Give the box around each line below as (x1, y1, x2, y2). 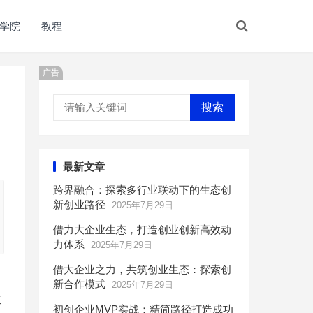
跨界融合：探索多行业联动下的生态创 (53, 184, 231, 196)
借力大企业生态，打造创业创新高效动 (53, 224, 231, 235)
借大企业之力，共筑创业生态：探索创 (53, 263, 231, 275)
